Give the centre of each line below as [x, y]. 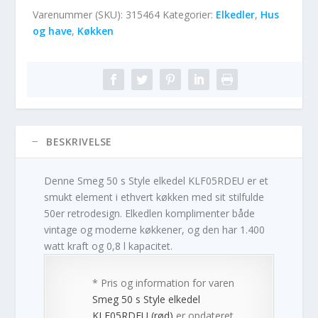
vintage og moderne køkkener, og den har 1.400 [155, 230]
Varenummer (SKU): [79, 15]
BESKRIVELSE [79, 142]
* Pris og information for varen [164, 283]
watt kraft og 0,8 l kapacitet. [109, 246]
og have [53, 31]
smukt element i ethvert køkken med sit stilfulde [154, 197]
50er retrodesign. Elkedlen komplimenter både [150, 214]
